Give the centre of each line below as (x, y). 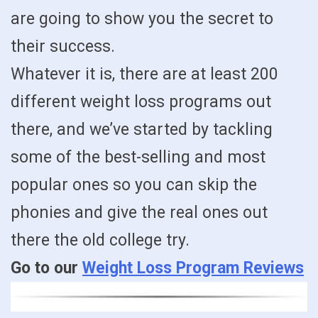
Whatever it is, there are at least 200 (144, 75)
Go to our (46, 268)
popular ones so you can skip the (134, 185)
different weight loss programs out (141, 102)
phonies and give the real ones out (139, 213)
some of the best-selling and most (138, 158)
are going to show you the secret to (142, 19)
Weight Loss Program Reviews (193, 268)
